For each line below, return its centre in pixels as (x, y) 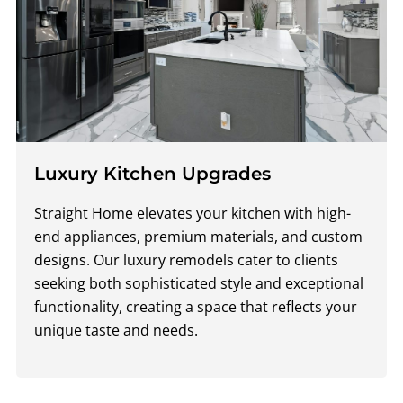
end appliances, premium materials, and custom (198, 236)
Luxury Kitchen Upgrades (152, 174)
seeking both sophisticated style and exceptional (199, 283)
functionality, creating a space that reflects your (196, 306)
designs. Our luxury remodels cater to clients (186, 260)
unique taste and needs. (116, 330)
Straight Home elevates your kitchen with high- (193, 213)
